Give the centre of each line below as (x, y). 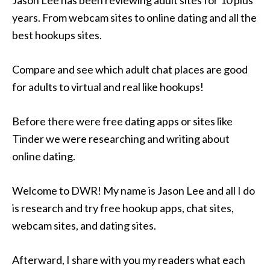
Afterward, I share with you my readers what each (129, 260)
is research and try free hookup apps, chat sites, (123, 208)
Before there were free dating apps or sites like (122, 121)
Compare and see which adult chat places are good (130, 69)
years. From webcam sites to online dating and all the (134, 17)
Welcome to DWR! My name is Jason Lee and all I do (133, 190)
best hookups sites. (57, 35)
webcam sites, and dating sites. (84, 225)
